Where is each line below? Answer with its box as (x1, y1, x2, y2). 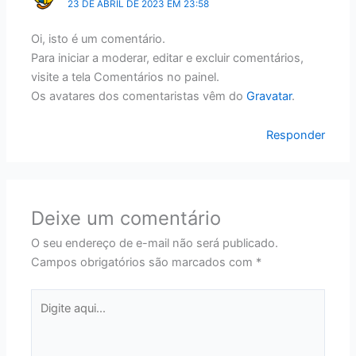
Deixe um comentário (31, 207, 222, 230)
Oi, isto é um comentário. (31, 31, 166, 46)
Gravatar (246, 88, 292, 103)
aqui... (30, 310, 63, 325)
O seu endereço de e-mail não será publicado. (31, 236, 279, 251)
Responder (265, 128, 325, 143)
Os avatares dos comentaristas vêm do (31, 88, 247, 103)
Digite (30, 291, 61, 306)
